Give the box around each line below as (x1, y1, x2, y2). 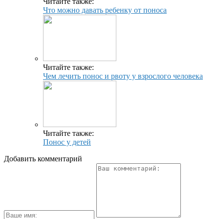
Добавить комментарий (4, 154, 82, 163)
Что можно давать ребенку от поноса (43, 5, 167, 14)
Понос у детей (43, 137, 91, 146)
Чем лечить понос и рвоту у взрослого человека (43, 71, 203, 80)
